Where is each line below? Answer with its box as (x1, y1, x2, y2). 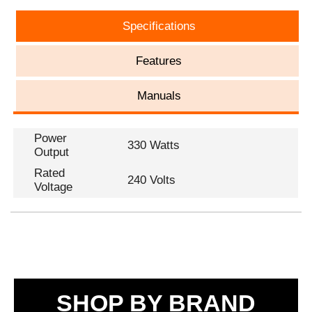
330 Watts (127, 139, 180, 153)
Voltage (34, 180, 73, 194)
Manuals (136, 89, 181, 103)
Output (34, 146, 70, 159)
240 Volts (127, 173, 176, 187)
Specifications (122, 19, 196, 33)
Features (136, 54, 182, 68)
